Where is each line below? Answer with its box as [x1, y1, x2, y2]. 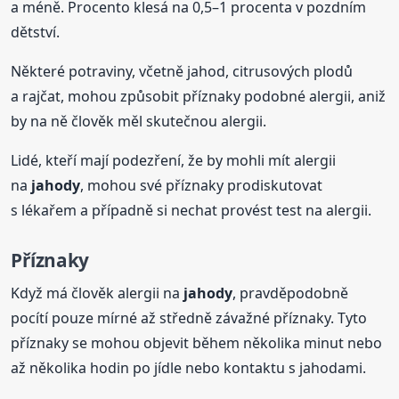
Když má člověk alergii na [11, 282, 184, 303]
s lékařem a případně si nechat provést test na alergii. [11, 200, 372, 221]
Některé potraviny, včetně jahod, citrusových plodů [11, 61, 354, 82]
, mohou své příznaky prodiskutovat [80, 175, 323, 196]
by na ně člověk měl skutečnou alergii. [11, 111, 267, 132]
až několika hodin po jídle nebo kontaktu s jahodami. [11, 357, 367, 378]
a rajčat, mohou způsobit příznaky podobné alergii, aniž [11, 86, 387, 107]
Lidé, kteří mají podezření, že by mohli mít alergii [11, 151, 337, 171]
